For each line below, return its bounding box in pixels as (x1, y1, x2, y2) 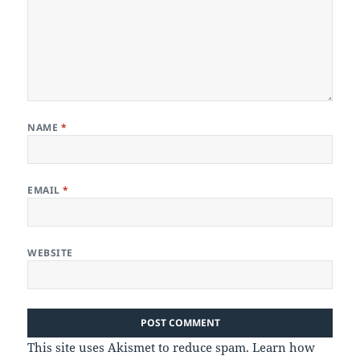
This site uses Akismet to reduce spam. (27, 338, 253, 355)
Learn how (252, 338, 316, 355)
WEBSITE (27, 245, 73, 260)
